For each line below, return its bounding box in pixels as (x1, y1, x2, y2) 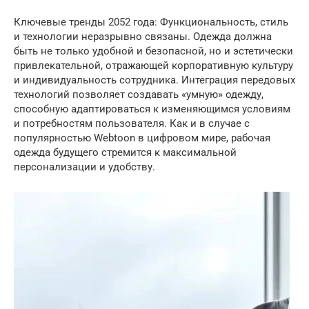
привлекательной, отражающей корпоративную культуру (14, 59, 293, 72)
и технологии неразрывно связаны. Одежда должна (14, 30, 272, 43)
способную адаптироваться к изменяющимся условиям (14, 103, 290, 115)
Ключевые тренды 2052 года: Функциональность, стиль (14, 16, 288, 28)
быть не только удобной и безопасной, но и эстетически (14, 45, 293, 57)
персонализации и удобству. (14, 161, 155, 173)
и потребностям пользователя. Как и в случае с (14, 117, 250, 130)
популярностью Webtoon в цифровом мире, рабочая (14, 132, 270, 144)
